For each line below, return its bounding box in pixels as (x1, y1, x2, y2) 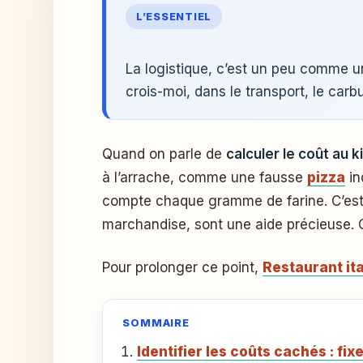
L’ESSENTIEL (136, 11, 212, 23)
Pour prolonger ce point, (102, 259, 263, 275)
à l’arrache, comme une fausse (102, 169, 307, 186)
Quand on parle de (113, 146, 226, 162)
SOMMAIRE (122, 317, 190, 329)
